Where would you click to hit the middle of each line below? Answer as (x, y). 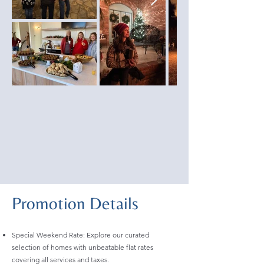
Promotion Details (75, 203)
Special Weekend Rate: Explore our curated (80, 235)
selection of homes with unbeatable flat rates (82, 247)
